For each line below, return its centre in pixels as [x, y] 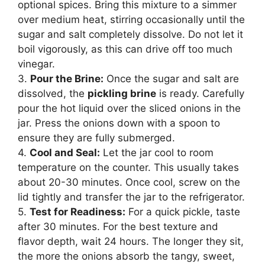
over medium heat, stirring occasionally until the [131, 19]
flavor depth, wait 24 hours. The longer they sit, [131, 241]
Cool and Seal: [65, 152]
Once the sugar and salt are [171, 78]
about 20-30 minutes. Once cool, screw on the [129, 182]
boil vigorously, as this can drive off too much [125, 49]
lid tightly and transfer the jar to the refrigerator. [131, 197]
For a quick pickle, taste [183, 211]
